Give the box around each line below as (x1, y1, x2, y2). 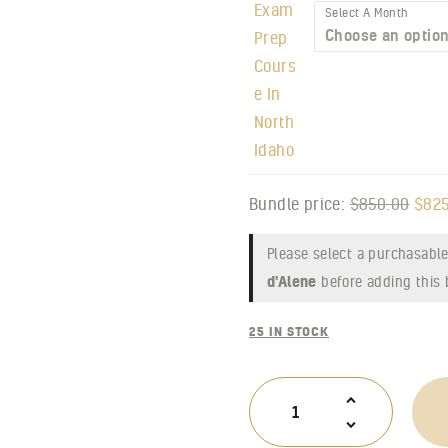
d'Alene (267, 271, 317, 291)
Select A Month (325, 4, 409, 20)
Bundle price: (249, 192, 346, 214)
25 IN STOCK (249, 322, 330, 339)
